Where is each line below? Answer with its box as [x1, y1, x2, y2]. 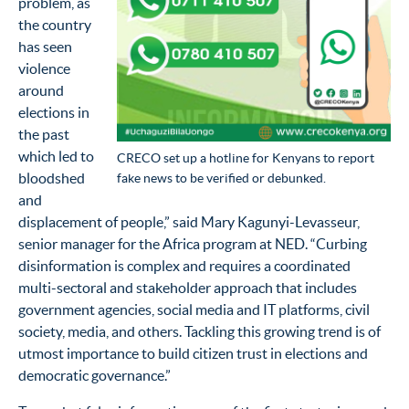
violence [18, 59, 70, 77]
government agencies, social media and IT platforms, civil [18, 300, 370, 318]
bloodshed [18, 169, 85, 186]
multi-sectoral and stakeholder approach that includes [18, 278, 357, 296]
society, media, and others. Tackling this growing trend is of [18, 322, 381, 340]
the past [18, 125, 69, 142]
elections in [18, 103, 89, 121]
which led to [18, 147, 94, 164]
